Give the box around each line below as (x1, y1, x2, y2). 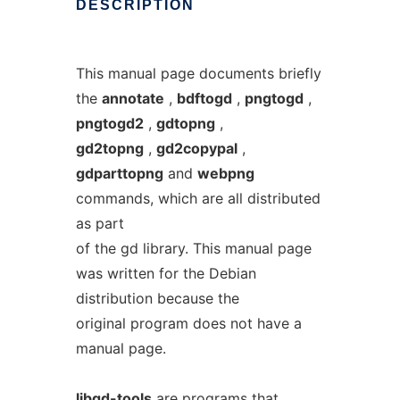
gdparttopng (75, 164, 163, 182)
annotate (101, 89, 164, 107)
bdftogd (176, 89, 232, 107)
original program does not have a (75, 314, 302, 332)
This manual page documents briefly (75, 64, 321, 82)
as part (75, 214, 124, 232)
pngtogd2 (75, 114, 144, 132)
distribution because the (75, 289, 239, 307)
